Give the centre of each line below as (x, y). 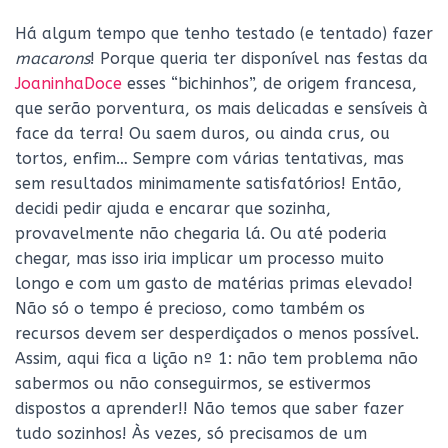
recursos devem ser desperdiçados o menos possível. (217, 333)
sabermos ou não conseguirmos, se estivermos (193, 383)
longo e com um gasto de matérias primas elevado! (214, 283)
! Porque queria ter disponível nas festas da (259, 58)
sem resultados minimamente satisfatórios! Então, (208, 183)
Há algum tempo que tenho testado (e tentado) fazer (224, 33)
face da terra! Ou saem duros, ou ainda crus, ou (202, 133)
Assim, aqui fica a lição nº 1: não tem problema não (216, 358)
